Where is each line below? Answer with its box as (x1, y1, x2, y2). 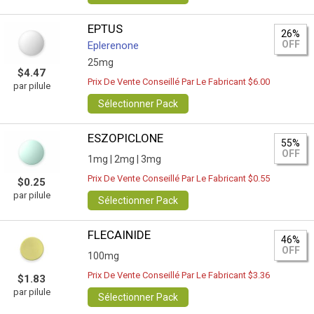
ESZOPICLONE (88, 131, 164, 145)
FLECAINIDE (88, 228, 151, 242)
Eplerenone (88, 39, 139, 52)
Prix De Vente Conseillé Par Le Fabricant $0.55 (88, 173, 271, 184)
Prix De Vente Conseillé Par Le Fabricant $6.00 (88, 76, 271, 87)
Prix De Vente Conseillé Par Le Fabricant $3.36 (88, 270, 271, 280)
